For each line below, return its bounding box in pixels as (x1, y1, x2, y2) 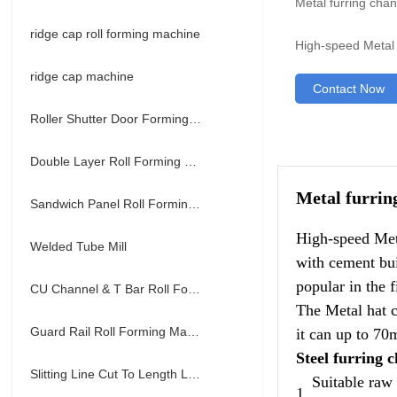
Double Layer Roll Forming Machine (184, 154, 198, 168)
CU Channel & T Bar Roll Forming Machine (188, 282, 201, 296)
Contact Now (313, 82, 385, 96)
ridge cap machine (30, 69, 135, 83)
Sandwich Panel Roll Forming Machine (188, 197, 201, 211)
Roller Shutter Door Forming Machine (189, 112, 202, 126)
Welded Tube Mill (30, 239, 128, 253)
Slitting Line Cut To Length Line (188, 367, 201, 381)
